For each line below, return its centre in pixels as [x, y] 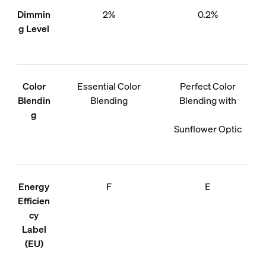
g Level [34, 28]
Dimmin [34, 14]
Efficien [34, 200]
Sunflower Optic [208, 129]
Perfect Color [208, 86]
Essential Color [109, 86]
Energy [34, 186]
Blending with [208, 100]
